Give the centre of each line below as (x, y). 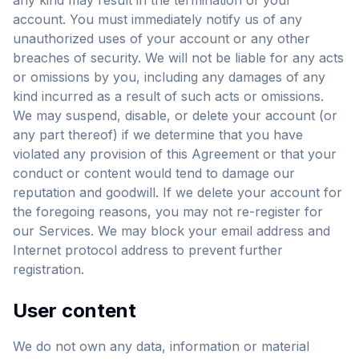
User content (75, 311)
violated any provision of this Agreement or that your (175, 154)
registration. (48, 269)
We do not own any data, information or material (161, 346)
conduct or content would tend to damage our (154, 173)
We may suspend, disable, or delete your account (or (175, 115)
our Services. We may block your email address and (171, 231)
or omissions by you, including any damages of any (169, 77)
